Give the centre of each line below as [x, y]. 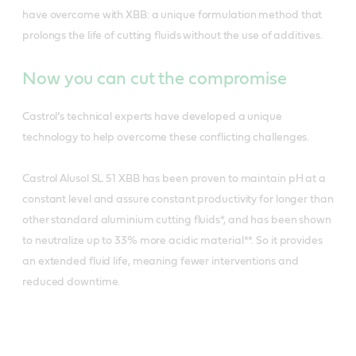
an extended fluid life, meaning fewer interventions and [161, 262]
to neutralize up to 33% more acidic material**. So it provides [172, 241]
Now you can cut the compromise [155, 79]
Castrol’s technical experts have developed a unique [152, 117]
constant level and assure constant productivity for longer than [178, 200]
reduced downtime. [72, 282]
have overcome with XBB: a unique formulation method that [172, 15]
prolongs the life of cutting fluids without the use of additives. [172, 36]
